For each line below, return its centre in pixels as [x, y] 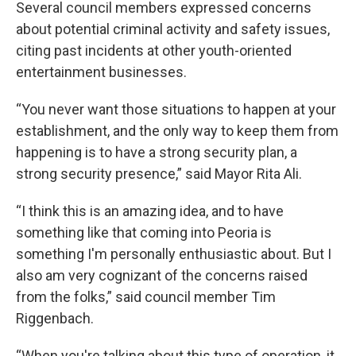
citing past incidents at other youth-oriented [154, 51]
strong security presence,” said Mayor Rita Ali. [159, 174]
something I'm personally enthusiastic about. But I [174, 254]
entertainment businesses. [101, 72]
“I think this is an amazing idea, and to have [150, 211]
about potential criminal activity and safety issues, [173, 29]
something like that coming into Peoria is [144, 233]
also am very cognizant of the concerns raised [162, 276]
